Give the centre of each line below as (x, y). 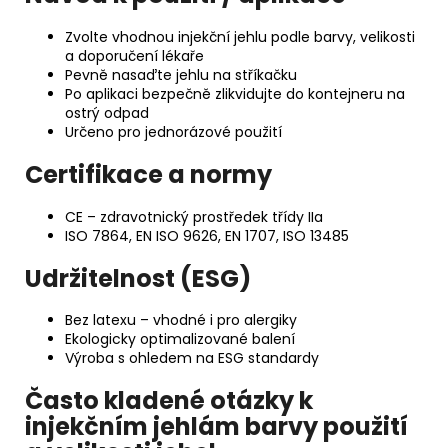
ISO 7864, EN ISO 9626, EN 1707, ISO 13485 (207, 235)
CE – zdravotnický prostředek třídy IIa (194, 216)
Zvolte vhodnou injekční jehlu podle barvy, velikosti (240, 36)
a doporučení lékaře (134, 55)
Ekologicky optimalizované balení (180, 339)
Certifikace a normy (148, 174)
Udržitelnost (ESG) (138, 278)
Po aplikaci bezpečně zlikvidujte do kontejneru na (235, 93)
